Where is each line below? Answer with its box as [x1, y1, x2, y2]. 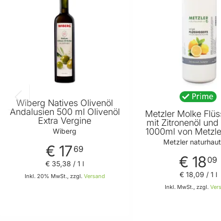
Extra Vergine [38, 115, 92, 126]
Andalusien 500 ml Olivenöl [9, 106, 120, 117]
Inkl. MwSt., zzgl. [165, 184, 211, 191]
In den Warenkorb [64, 197, 122, 206]
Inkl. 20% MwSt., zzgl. [24, 173, 84, 180]
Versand [83, 173, 105, 180]
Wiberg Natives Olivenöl [16, 97, 113, 108]
